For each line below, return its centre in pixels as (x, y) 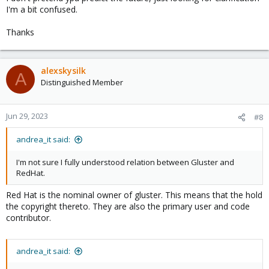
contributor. (29, 218)
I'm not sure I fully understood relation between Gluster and (125, 162)
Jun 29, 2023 (27, 116)
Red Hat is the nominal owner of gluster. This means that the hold (134, 195)
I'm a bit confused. (42, 9)
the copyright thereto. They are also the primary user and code (128, 206)
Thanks (20, 32)
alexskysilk (63, 71)
